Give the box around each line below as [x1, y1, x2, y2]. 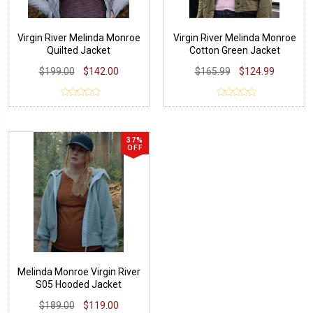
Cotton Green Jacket [189, 44, 280, 56]
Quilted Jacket [47, 44, 110, 56]
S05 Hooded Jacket [36, 278, 122, 290]
